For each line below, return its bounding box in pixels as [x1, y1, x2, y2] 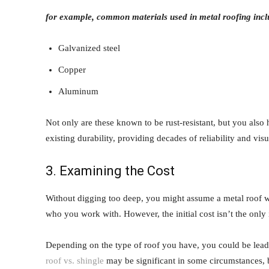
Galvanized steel [58, 43, 120, 53]
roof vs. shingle [46, 255, 104, 265]
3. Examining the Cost [46, 163, 175, 178]
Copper [58, 64, 86, 74]
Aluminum [58, 86, 98, 96]
